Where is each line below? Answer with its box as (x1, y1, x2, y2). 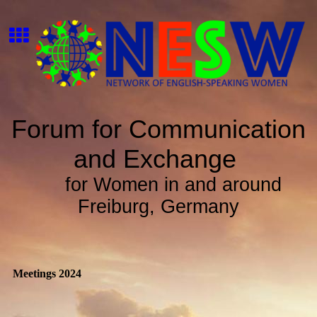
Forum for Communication (11, 115, 306, 144)
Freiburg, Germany (78, 196, 239, 217)
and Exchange (74, 145, 243, 173)
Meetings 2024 (12, 267, 81, 279)
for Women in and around (65, 174, 282, 195)
